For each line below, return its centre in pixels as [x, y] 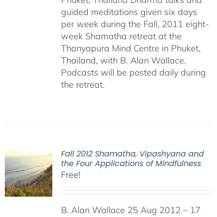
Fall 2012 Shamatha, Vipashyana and [132, 154]
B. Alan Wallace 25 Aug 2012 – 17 [131, 210]
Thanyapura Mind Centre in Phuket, [131, 48]
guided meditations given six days [129, 12]
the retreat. [83, 85]
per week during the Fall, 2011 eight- [135, 24]
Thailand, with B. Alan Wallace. [123, 60]
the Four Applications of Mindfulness [131, 163]
